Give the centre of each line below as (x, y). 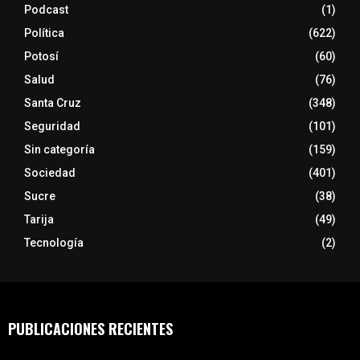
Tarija (39, 220)
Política (44, 33)
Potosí (41, 57)
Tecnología (54, 243)
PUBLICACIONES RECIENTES (90, 329)
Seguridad (52, 127)
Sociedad (50, 173)
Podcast (46, 10)
